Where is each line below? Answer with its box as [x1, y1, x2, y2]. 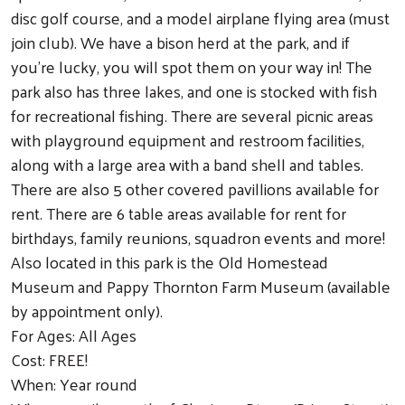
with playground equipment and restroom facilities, [11, 124, 364, 155]
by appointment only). [11, 295, 163, 325]
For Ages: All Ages [11, 319, 137, 350]
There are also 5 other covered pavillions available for [11, 173, 379, 203]
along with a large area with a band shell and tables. [11, 148, 363, 179]
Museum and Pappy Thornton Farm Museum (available [11, 270, 391, 301]
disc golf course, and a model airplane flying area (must [11, 2, 390, 33]
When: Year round [11, 368, 137, 399]
